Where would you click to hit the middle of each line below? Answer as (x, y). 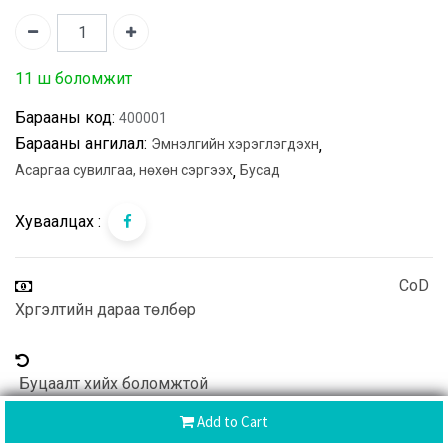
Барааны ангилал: (81, 144)
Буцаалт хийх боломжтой (111, 383)
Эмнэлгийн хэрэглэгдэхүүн (235, 144)
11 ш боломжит (73, 79)
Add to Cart (231, 421)
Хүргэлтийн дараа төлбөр (105, 309)
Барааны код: (65, 118)
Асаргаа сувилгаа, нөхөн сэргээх (124, 170)
